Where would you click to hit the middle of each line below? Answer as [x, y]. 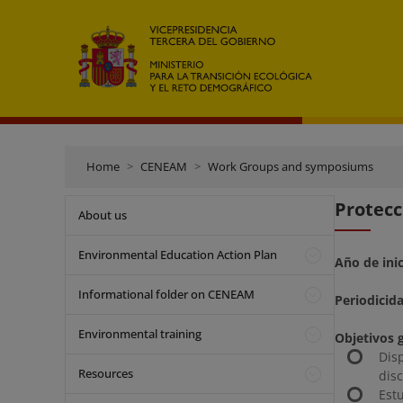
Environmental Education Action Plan [178, 255]
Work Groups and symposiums [291, 166]
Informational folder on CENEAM [166, 294]
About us [103, 215]
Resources [106, 373]
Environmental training [140, 334]
